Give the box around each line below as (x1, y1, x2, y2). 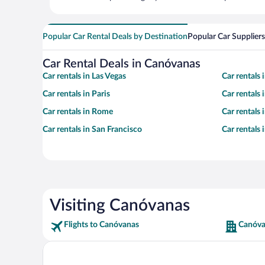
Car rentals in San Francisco (43, 125, 142, 134)
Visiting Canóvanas (50, 197, 190, 214)
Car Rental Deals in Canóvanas (43, 58, 201, 70)
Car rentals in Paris (43, 90, 110, 99)
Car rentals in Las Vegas (43, 72, 126, 81)
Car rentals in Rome (43, 108, 113, 117)
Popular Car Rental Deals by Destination (43, 33, 188, 41)
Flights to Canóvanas (64, 221, 139, 230)
